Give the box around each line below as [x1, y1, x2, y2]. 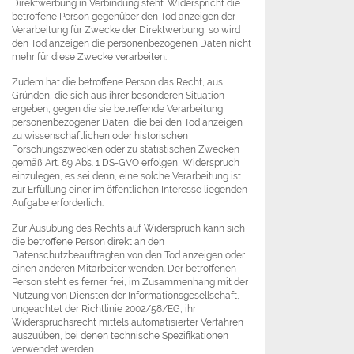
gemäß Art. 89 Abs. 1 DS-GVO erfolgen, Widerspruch [12, 156, 239, 169]
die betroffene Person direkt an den [12, 235, 164, 248]
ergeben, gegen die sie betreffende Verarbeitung [12, 103, 223, 115]
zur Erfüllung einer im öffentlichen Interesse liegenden [12, 183, 247, 196]
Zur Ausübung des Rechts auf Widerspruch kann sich [12, 222, 245, 235]
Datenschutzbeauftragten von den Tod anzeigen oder [12, 249, 245, 262]
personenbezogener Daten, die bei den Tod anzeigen [12, 116, 243, 129]
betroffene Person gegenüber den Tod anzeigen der [12, 10, 235, 23]
